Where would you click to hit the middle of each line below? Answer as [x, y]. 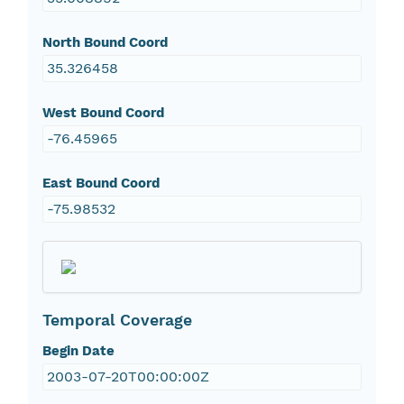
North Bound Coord [105, 43]
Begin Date [78, 351]
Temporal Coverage [117, 321]
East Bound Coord [101, 184]
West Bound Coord [103, 113]
